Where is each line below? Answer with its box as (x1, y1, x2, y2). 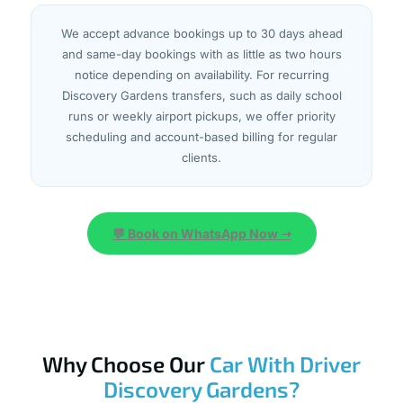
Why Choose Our (42, 351, 210, 378)
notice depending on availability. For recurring (74, 67, 329, 83)
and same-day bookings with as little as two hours (61, 47, 342, 62)
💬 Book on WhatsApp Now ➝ (112, 226, 291, 242)
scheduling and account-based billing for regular (66, 130, 337, 145)
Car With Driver (210, 351, 361, 378)
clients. (182, 150, 221, 166)
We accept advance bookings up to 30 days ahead (60, 26, 343, 41)
